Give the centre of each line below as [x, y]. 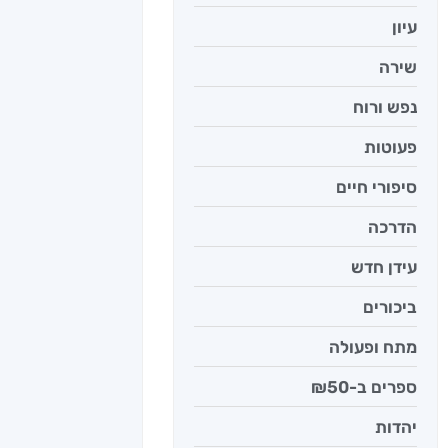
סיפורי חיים [376, 186]
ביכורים [390, 306]
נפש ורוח [385, 106]
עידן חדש [384, 266]
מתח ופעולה [373, 346]
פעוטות [390, 146]
